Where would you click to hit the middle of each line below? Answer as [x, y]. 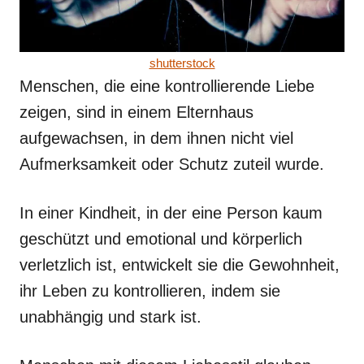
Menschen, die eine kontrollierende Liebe [167, 86]
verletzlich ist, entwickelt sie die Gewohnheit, [180, 264]
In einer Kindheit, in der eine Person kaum [171, 212]
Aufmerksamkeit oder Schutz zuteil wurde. [172, 164]
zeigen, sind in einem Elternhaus [136, 112]
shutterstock [182, 63]
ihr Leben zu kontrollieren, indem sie [150, 290]
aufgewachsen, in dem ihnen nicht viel [156, 138]
